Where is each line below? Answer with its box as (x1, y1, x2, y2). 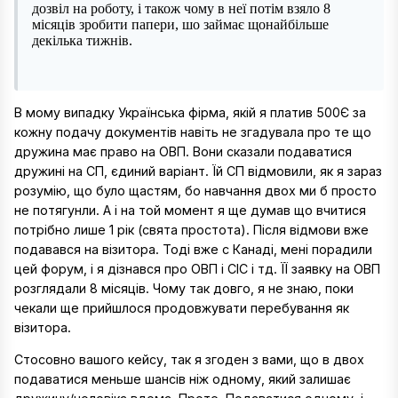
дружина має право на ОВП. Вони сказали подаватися (14, 144, 352, 160)
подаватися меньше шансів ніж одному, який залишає (14, 371, 351, 387)
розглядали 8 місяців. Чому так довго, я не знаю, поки (14, 281, 354, 297)
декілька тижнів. (32, 32, 132, 48)
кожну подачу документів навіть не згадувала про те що (14, 124, 371, 140)
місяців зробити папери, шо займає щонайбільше (32, 16, 329, 32)
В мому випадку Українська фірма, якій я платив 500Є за (14, 105, 366, 121)
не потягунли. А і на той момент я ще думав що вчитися (14, 203, 366, 219)
